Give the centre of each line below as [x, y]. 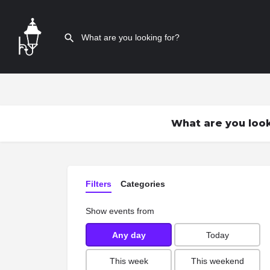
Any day [129, 235]
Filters [99, 184]
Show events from [120, 211]
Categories [143, 184]
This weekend [217, 261]
